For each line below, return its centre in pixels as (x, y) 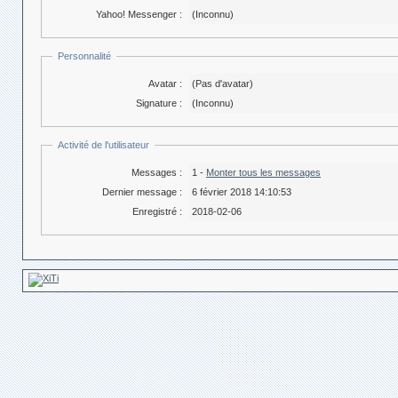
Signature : (159, 103)
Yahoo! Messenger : (139, 14)
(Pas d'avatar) (223, 84)
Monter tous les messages (263, 172)
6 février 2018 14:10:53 (242, 192)
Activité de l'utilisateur (103, 145)
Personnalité (84, 56)
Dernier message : (142, 192)
